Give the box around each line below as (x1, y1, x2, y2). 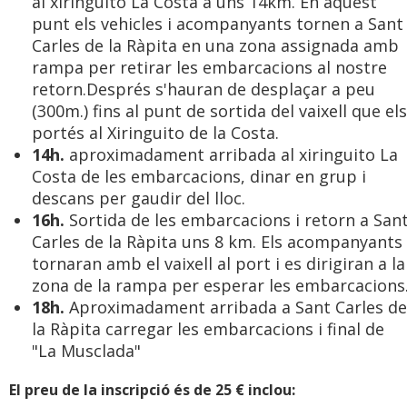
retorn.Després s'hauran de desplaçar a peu (32, 78, 375, 101)
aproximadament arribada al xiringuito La (69, 144, 398, 166)
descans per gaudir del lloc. (32, 187, 245, 210)
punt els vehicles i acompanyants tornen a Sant (32, 13, 403, 35)
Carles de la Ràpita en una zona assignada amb (32, 35, 399, 57)
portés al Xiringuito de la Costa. (32, 122, 279, 144)
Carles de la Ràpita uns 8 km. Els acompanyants (32, 231, 402, 253)
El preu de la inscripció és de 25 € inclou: (9, 380, 295, 401)
